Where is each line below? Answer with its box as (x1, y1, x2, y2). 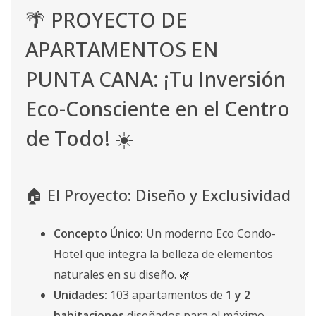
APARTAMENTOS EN (25, 35, 219, 63)
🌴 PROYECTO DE (25, 6, 187, 33)
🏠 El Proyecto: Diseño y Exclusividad (25, 185, 291, 205)
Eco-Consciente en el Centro (25, 95, 290, 122)
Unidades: (54, 287, 107, 303)
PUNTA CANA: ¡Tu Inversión (25, 65, 286, 92)
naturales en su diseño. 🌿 (54, 267, 190, 282)
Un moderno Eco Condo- (143, 226, 276, 241)
